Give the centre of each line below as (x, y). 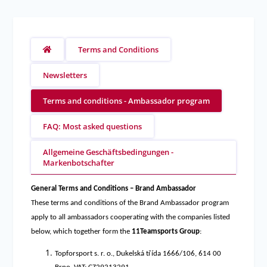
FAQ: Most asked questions (93, 126)
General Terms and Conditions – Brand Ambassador (114, 189)
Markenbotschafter (79, 163)
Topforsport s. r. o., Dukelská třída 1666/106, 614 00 (138, 254)
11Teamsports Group (166, 232)
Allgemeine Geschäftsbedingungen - (108, 152)
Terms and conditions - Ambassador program (127, 101)
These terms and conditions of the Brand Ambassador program (130, 203)
